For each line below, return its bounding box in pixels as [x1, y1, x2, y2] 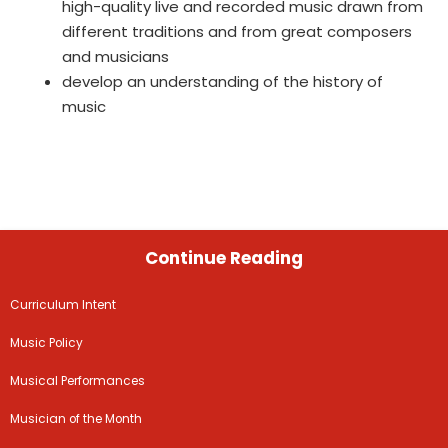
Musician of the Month [10, 410, 143, 427]
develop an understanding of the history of [62, 71, 384, 93]
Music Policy [10, 334, 84, 351]
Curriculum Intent [10, 297, 117, 314]
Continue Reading [145, 245, 303, 270]
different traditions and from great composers [62, 21, 413, 43]
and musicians [62, 46, 170, 68]
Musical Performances [10, 372, 146, 389]
